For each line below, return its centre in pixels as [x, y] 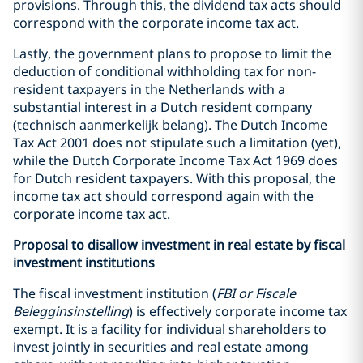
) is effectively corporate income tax [238, 312]
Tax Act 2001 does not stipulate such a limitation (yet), [177, 143]
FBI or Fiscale [256, 294]
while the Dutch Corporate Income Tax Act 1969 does [175, 161]
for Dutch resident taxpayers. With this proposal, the [174, 179]
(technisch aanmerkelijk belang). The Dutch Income [170, 125]
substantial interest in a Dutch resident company [162, 107]
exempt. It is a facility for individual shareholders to [170, 329]
